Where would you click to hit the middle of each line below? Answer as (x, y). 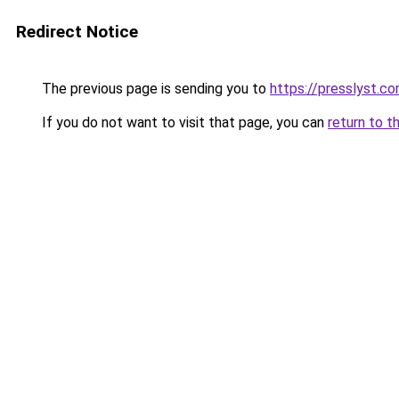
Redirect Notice (77, 32)
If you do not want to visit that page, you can (183, 122)
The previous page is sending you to (154, 89)
